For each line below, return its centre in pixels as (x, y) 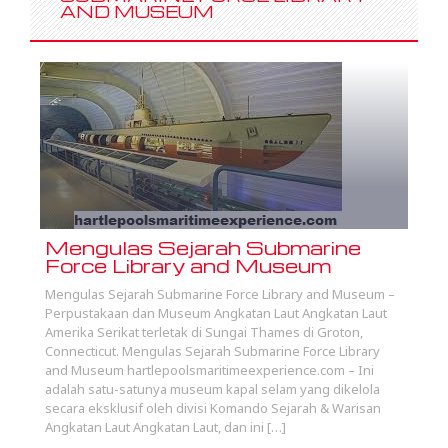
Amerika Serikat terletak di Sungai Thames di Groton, (204, 332)
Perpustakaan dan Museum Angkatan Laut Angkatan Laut (216, 313)
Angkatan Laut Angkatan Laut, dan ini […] (165, 427)
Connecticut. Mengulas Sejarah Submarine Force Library (212, 351)
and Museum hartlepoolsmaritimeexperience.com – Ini (209, 370)
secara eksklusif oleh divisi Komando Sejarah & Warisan (213, 408)
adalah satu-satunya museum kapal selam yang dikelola (212, 389)
